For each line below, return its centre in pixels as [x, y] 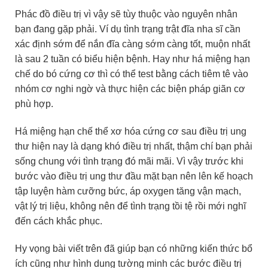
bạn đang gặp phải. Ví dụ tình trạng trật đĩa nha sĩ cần [128, 29]
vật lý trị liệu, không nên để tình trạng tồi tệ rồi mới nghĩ [130, 206]
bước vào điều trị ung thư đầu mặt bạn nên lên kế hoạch [134, 176]
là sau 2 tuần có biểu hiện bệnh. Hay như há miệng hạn [133, 59]
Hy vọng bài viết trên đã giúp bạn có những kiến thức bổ [134, 248]
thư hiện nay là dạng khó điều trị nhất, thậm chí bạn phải [134, 146]
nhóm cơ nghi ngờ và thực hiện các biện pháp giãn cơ [130, 89]
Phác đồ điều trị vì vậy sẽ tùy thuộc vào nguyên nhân [126, 14]
